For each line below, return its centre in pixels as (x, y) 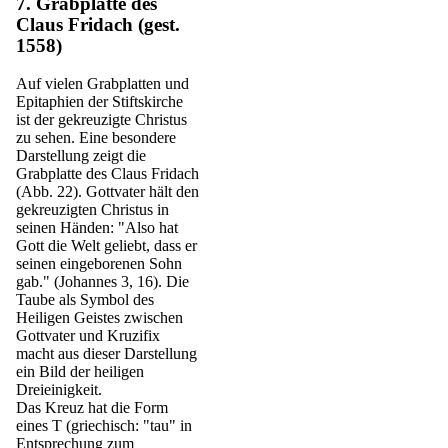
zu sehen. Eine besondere (96, 137)
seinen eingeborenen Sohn (99, 263)
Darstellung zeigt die (81, 155)
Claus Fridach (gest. (98, 25)
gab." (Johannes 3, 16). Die (102, 281)
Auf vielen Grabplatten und (102, 83)
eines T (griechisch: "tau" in (104, 425)
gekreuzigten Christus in (92, 209)
